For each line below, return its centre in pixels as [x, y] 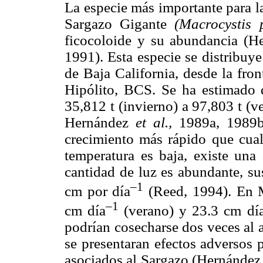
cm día [85, 211]
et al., [154, 122]
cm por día [98, 191]
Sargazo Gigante [120, 23]
